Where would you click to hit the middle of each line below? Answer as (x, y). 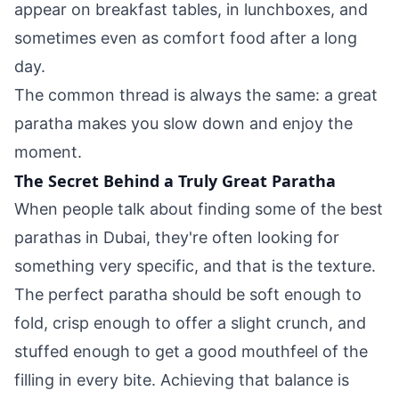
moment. (48, 152)
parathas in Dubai (80, 237)
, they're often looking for (243, 237)
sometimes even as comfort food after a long (186, 38)
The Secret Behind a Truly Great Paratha (175, 181)
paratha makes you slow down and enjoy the (183, 123)
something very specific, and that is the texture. (195, 266)
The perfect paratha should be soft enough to (188, 294)
